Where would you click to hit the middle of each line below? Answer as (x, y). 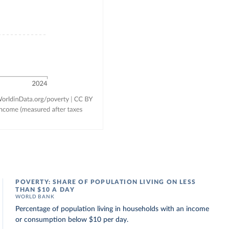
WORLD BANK (35, 197)
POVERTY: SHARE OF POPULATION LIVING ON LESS (106, 182)
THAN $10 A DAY (45, 190)
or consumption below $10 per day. (72, 220)
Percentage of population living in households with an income (112, 209)
